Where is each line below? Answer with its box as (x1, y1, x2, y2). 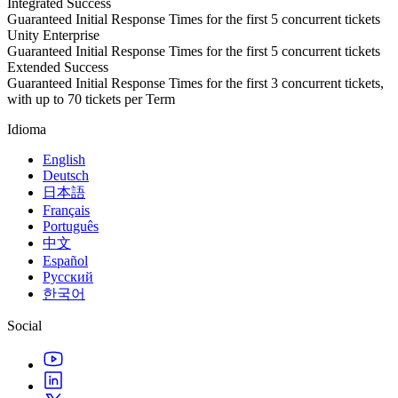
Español (43, 253, 88, 269)
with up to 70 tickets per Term (7, 92, 175, 107)
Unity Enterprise (7, 28, 99, 44)
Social (7, 318, 42, 334)
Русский (43, 269, 93, 285)
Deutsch (43, 168, 89, 184)
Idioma (7, 122, 46, 138)
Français (43, 203, 90, 219)
